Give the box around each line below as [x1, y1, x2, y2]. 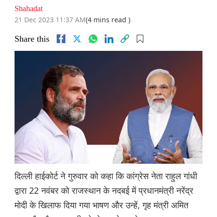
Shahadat [15, 4, 43, 13]
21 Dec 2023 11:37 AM [15, 15, 86, 25]
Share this [15, 34, 49, 44]
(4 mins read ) [86, 15, 130, 25]
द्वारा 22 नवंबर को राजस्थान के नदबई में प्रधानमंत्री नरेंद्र [15, 185, 193, 197]
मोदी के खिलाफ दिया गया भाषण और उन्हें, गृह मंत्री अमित [15, 199, 188, 211]
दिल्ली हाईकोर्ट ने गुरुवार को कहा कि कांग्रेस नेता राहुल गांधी [15, 170, 197, 182]
